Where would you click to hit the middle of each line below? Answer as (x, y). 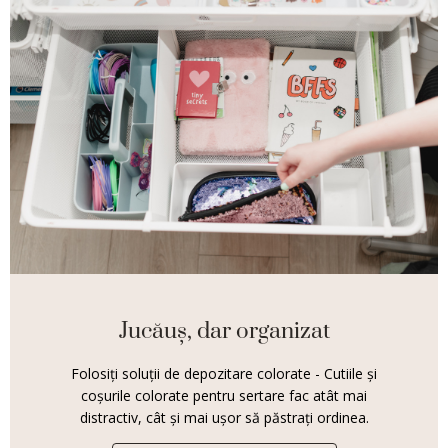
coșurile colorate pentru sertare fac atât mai (224, 395)
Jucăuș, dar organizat (224, 331)
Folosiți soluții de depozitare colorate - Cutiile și (224, 373)
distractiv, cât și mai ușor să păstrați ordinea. (224, 417)
